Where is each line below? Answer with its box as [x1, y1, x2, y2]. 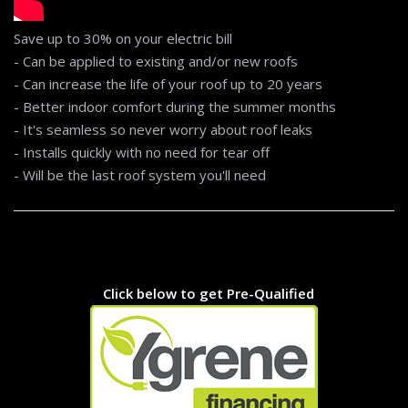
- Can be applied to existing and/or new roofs [14, 52, 298, 71]
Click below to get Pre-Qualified [102, 284, 314, 303]
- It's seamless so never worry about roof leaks [14, 120, 312, 139]
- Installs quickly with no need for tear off [14, 143, 270, 162]
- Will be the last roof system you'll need [14, 166, 266, 185]
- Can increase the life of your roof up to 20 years [14, 75, 322, 94]
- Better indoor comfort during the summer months [14, 97, 336, 117]
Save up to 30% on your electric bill [14, 29, 232, 48]
